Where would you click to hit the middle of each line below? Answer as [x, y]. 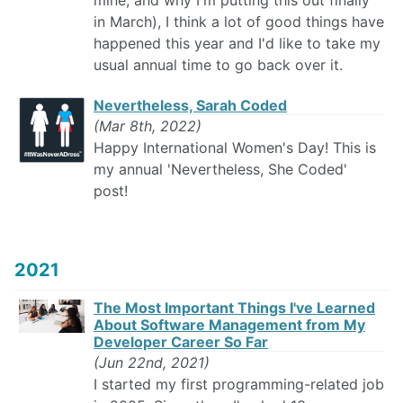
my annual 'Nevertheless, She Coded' [220, 170]
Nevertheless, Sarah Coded [190, 106]
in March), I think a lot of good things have [239, 22]
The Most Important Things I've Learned [234, 308]
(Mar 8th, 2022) [148, 126]
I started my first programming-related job [239, 385]
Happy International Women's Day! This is [235, 148]
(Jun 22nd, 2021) [152, 363]
